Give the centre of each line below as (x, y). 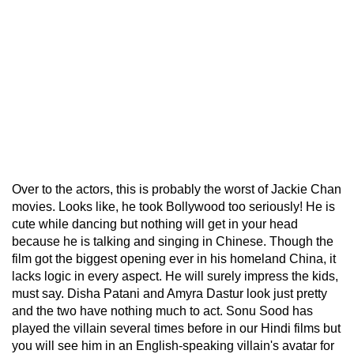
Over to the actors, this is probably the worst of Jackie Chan (177, 189)
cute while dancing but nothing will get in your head (155, 224)
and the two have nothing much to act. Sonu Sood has (162, 311)
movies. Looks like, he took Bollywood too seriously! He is (173, 206)
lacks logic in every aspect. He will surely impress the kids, (175, 276)
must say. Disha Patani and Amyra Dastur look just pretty (169, 293)
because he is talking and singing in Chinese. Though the (173, 241)
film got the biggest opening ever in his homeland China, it (174, 258)
